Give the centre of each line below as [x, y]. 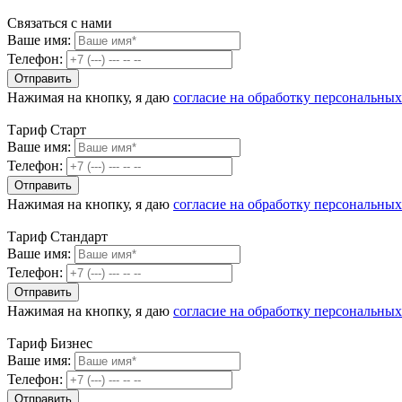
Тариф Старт [47, 130]
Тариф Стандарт [57, 236]
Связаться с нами [60, 23]
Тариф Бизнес [50, 343]
